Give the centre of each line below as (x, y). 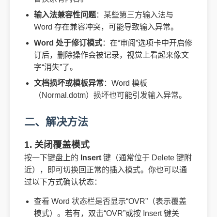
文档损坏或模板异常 (69, 83)
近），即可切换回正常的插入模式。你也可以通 (106, 170)
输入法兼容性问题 (65, 15)
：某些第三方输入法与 (135, 15)
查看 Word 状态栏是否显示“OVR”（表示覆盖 (110, 201)
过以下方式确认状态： (63, 182)
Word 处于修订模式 (68, 43)
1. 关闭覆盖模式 (57, 145)
